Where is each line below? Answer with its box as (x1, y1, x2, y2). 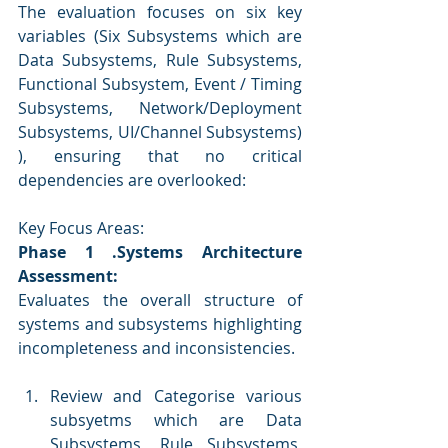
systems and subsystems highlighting (18, 312, 302, 335)
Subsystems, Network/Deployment (18, 96, 302, 119)
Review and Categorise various (50, 384, 302, 407)
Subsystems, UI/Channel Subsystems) (18, 120, 302, 143)
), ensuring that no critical (18, 144, 302, 167)
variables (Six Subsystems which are (18, 24, 302, 47)
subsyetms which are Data (50, 408, 302, 431)
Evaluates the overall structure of (18, 288, 302, 311)
